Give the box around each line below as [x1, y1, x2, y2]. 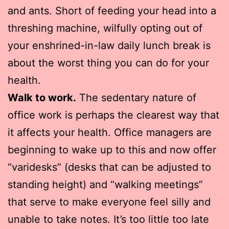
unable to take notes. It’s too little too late [8, 213, 209, 225]
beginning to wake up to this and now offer [8, 143, 216, 156]
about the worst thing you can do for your [8, 56, 209, 69]
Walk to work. [8, 91, 76, 104]
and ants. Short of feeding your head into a [8, 4, 216, 17]
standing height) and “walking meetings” [8, 178, 203, 191]
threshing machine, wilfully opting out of [8, 21, 202, 34]
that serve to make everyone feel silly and [8, 195, 211, 208]
